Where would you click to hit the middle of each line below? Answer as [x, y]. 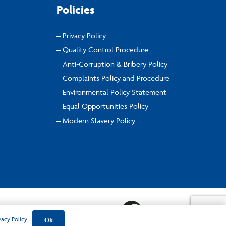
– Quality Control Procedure [102, 50]
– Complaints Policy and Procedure [113, 78]
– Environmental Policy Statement [111, 92]
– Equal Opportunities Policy [102, 106]
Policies [76, 10]
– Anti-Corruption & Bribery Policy [112, 64]
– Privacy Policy [81, 36]
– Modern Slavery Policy [96, 121]
